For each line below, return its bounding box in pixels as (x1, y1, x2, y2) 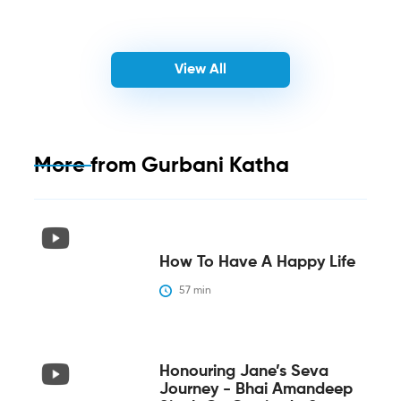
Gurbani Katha (141, 154, 289, 176)
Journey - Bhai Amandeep (158, 380, 353, 397)
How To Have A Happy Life (158, 253, 355, 270)
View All (174, 62, 226, 77)
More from (33, 154, 141, 176)
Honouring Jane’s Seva (158, 363, 328, 380)
